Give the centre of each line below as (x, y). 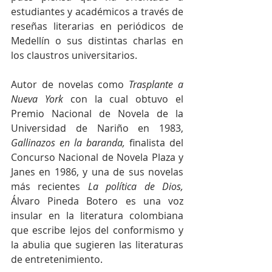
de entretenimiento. (57, 259)
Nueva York (37, 99)
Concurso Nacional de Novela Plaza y (97, 157)
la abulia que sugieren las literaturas (97, 244)
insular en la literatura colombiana (97, 215)
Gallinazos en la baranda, (68, 142)
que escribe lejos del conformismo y (97, 230)
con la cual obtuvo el (123, 99)
